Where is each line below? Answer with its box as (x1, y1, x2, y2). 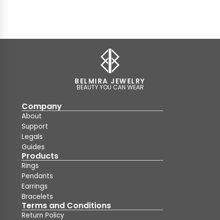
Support (22, 122, 48, 131)
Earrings (22, 182, 48, 191)
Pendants (22, 171, 53, 181)
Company (22, 101, 62, 112)
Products (22, 150, 58, 162)
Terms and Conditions (22, 200, 111, 211)
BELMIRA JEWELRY (75, 77, 145, 86)
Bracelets (22, 192, 53, 201)
